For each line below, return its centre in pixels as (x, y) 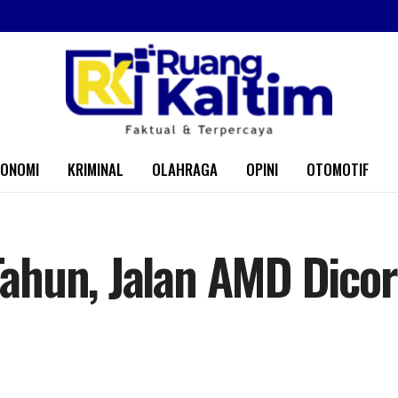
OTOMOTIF (338, 169)
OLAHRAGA (185, 169)
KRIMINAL (96, 169)
